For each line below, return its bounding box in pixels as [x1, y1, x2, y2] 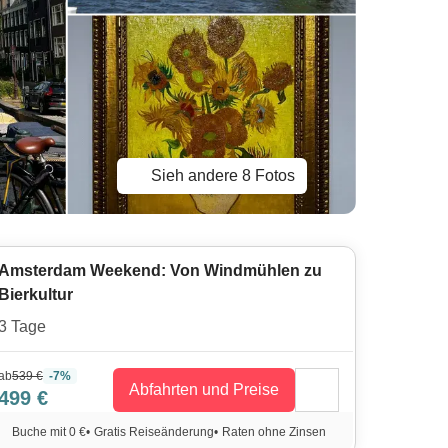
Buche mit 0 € [11, 425, 86, 439]
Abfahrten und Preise [129, 381, 279, 398]
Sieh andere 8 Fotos [150, 167, 295, 184]
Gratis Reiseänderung [93, 425, 214, 439]
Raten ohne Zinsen [221, 425, 326, 439]
